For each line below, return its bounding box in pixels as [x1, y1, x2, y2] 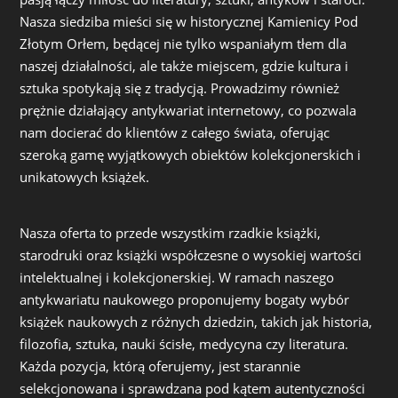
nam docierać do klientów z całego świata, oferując [20, 123, 330, 141]
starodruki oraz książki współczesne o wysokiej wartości [20, 246, 362, 264]
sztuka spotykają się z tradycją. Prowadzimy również [20, 79, 340, 97]
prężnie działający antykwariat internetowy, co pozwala [20, 101, 357, 119]
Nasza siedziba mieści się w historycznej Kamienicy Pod [20, 12, 359, 30]
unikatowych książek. [20, 168, 150, 186]
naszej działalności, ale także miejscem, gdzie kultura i [20, 57, 349, 75]
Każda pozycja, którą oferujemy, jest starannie [20, 357, 301, 375]
